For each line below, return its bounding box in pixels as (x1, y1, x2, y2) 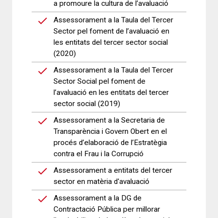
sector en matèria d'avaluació (54, 177, 149, 186)
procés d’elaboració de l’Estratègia (54, 138, 167, 147)
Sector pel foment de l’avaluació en (54, 27, 169, 36)
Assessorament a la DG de (54, 194, 142, 202)
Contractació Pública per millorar (54, 205, 160, 214)
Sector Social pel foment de (54, 77, 145, 86)
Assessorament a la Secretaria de (54, 116, 165, 125)
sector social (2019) (54, 99, 120, 108)
